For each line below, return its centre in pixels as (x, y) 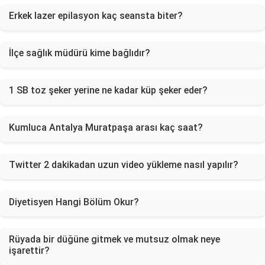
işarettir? (29, 251)
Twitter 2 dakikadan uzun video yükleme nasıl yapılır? (124, 165)
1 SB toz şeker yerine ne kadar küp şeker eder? (108, 90)
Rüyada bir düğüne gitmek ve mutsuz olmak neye (114, 239)
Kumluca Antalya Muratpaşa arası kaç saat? (106, 127)
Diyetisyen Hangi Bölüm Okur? (74, 202)
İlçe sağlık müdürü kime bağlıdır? (80, 53)
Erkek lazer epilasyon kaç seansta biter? (96, 16)
